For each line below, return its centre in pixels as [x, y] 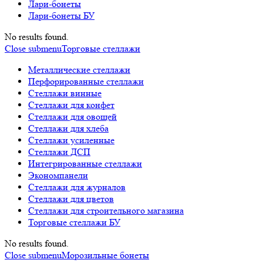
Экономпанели [58, 175]
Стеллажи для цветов [71, 199]
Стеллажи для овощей [73, 117]
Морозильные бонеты [105, 255]
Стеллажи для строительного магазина [106, 210]
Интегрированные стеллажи [85, 163]
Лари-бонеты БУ [61, 16]
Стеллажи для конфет [71, 105]
